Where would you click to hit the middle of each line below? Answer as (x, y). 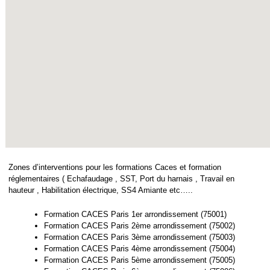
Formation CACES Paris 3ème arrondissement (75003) (140, 237)
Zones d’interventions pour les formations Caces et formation (115, 168)
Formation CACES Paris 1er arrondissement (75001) (135, 215)
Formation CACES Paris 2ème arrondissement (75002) (140, 226)
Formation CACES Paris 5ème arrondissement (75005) (140, 260)
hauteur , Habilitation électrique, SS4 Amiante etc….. (101, 190)
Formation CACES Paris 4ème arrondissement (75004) (140, 249)
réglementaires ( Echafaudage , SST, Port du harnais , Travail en (121, 179)
